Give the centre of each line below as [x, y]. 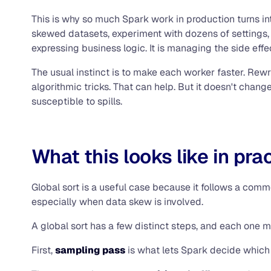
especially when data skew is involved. [117, 201]
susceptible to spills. [77, 101]
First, [43, 250]
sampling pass [90, 250]
